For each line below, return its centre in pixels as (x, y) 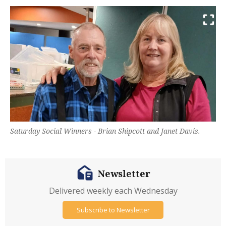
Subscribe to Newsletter (113, 210)
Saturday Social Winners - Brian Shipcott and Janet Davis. (105, 131)
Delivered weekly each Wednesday (113, 191)
